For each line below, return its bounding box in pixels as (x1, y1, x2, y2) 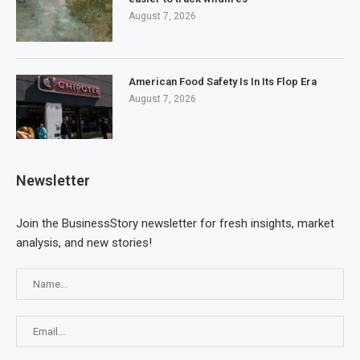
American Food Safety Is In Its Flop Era (129, 76, 317, 88)
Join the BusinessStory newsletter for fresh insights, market (16, 216, 334, 231)
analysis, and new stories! (16, 235, 152, 251)
